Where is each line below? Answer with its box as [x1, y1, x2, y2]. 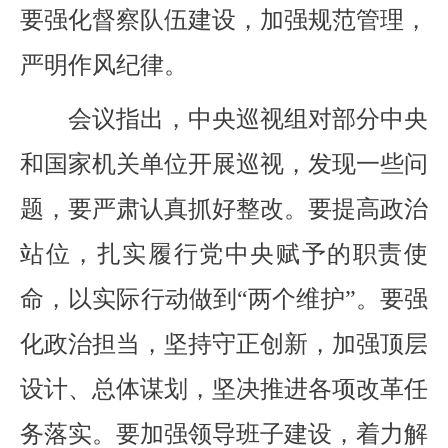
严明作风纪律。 [20, 51, 188, 78]
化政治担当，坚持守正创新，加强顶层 [20, 330, 428, 357]
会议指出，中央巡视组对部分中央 [20, 105, 428, 132]
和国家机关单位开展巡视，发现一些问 [20, 150, 428, 177]
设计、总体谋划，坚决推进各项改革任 [20, 375, 428, 402]
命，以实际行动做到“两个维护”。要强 [20, 285, 428, 312]
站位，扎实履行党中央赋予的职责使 [20, 240, 428, 267]
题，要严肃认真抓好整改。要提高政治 [20, 195, 428, 222]
